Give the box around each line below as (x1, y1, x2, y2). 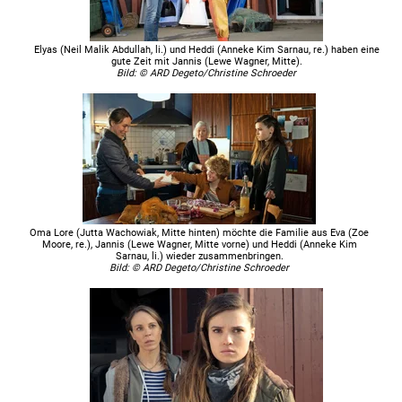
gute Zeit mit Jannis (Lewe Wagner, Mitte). (110, 55, 302, 67)
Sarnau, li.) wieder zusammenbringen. (115, 249, 284, 262)
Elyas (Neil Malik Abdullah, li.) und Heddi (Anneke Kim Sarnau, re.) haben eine (33, 43, 380, 56)
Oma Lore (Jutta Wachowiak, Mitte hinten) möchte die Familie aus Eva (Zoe (30, 226, 370, 239)
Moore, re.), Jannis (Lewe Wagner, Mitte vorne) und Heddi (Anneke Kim (41, 238, 357, 250)
